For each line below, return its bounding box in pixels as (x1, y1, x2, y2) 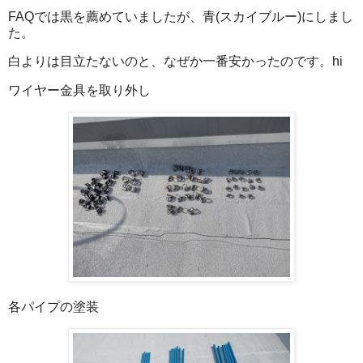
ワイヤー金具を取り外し (8, 83, 151, 98)
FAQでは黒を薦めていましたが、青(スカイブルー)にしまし (8, 9, 353, 23)
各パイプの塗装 (8, 299, 99, 314)
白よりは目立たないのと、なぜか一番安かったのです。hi (8, 54, 343, 69)
